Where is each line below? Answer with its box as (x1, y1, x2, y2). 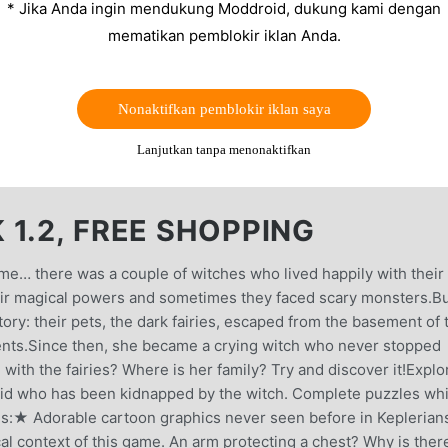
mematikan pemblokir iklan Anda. (107, 26, 341, 46)
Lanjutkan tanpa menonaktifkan (137, 142, 311, 158)
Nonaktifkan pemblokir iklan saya (117, 101, 331, 118)
